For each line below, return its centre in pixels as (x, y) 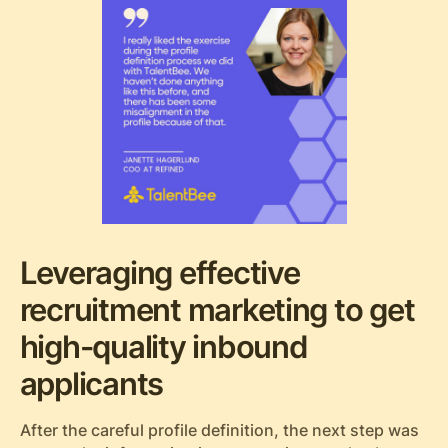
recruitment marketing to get (217, 310)
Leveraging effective (159, 273)
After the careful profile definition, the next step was (219, 431)
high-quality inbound (163, 347)
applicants (91, 384)
